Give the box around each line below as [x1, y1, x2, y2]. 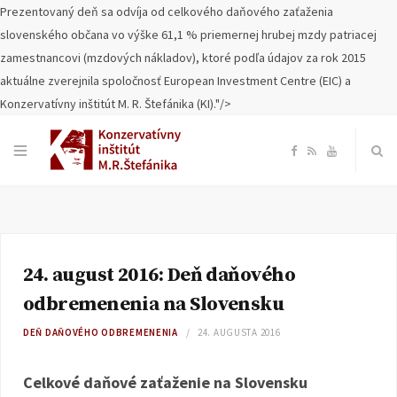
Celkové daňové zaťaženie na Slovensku [23, 372, 307, 393]
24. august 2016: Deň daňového [23, 263, 296, 287]
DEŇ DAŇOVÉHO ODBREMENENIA [23, 326, 178, 339]
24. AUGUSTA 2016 [198, 326, 281, 339]
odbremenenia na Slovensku [23, 292, 284, 316]
